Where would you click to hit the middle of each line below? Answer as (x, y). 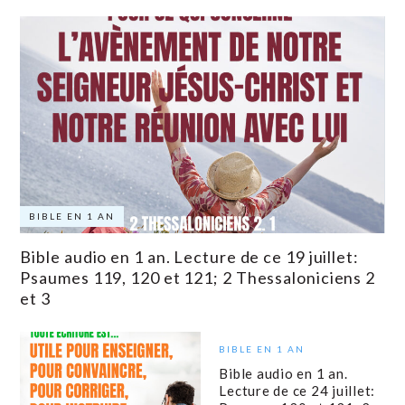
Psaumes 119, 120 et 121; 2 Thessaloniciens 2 (198, 278)
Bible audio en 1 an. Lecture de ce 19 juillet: (189, 257)
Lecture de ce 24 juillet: (297, 390)
